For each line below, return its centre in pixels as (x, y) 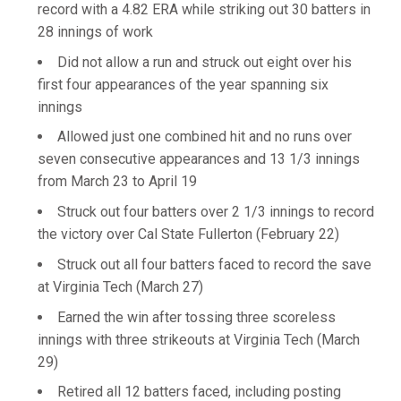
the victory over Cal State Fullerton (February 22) (188, 234)
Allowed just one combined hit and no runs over (205, 137)
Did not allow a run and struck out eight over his (205, 62)
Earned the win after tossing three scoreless (196, 317)
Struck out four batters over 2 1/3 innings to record (216, 212)
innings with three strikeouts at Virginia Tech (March (199, 339)
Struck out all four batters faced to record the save (214, 264)
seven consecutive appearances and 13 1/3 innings (199, 159)
